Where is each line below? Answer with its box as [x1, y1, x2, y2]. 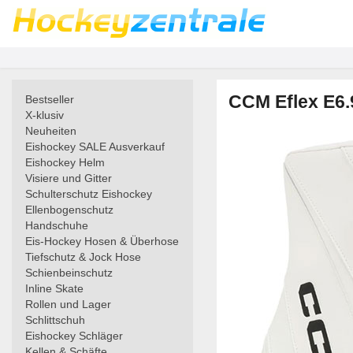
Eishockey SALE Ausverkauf [25, 140, 165, 153]
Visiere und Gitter [25, 172, 112, 184]
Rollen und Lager [25, 298, 111, 310]
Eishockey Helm [25, 156, 105, 169]
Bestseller [25, 93, 74, 106]
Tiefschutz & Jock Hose [25, 251, 141, 263]
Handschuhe [25, 219, 88, 232]
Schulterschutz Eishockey [25, 188, 152, 200]
